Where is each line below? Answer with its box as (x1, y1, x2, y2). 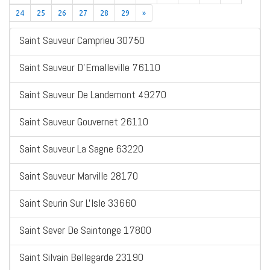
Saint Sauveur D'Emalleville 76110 (19, 60, 160, 75)
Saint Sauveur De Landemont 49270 (19, 87, 166, 102)
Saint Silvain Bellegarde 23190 (19, 250, 143, 265)
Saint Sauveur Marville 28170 (19, 169, 138, 183)
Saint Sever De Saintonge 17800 (19, 223, 151, 237)
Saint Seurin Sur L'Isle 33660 (19, 196, 136, 210)
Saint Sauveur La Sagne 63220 (19, 142, 143, 156)
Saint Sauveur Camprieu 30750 (19, 33, 145, 48)
